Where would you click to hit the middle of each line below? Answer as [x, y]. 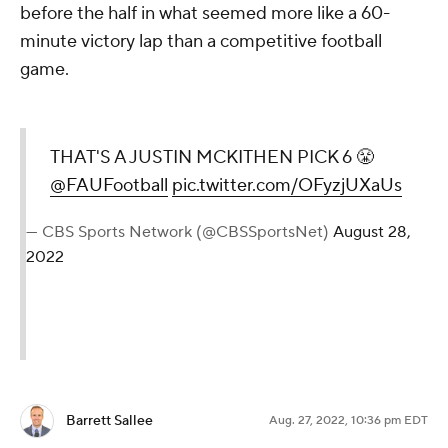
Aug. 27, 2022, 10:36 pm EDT [348, 420]
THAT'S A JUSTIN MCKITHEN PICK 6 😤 [212, 157]
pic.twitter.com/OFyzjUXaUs [287, 185]
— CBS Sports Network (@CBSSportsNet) [179, 231]
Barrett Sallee [109, 420]
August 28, [372, 231]
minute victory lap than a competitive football [201, 41]
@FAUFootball [109, 185]
